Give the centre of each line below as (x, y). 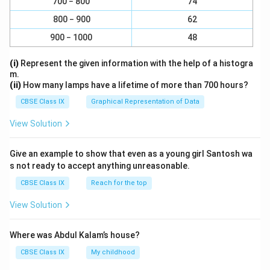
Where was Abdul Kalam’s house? (75, 235)
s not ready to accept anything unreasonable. (100, 166)
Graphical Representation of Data (145, 102)
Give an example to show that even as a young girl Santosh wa (131, 154)
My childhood (113, 252)
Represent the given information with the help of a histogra (136, 63)
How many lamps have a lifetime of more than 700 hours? (135, 85)
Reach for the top (119, 183)
